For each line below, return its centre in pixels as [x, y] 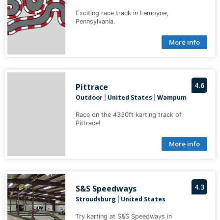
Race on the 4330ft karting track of [128, 115]
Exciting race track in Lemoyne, [122, 13]
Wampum [172, 98]
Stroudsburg [96, 199]
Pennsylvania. [95, 22]
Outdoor [89, 98]
